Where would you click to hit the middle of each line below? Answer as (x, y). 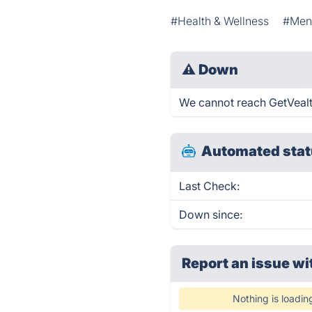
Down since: (211, 214)
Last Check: (210, 186)
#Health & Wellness (220, 21)
